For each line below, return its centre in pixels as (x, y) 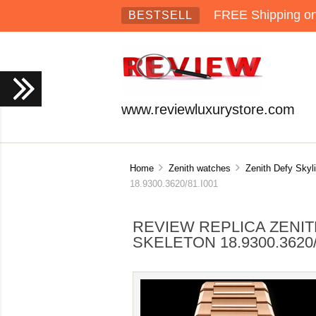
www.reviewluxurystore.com (208, 109)
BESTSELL (160, 15)
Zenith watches (199, 168)
